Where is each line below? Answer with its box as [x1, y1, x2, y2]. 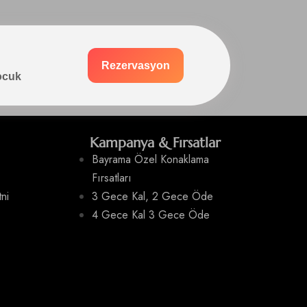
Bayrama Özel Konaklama [92, 151, 209, 167]
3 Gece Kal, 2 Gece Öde [92, 188, 213, 204]
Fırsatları [92, 170, 132, 186]
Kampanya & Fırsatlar [89, 134, 221, 151]
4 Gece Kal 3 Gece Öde [92, 207, 210, 223]
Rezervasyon [101, 60, 170, 71]
